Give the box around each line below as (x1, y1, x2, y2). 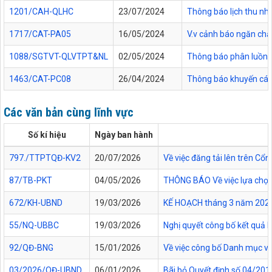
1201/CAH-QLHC (9, 7, 73, 17)
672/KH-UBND (9, 197, 63, 208)
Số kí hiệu (27, 129, 66, 140)
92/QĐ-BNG (9, 242, 53, 253)
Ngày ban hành (95, 129, 153, 140)
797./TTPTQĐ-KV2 (9, 152, 81, 163)
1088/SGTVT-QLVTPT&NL (9, 52, 108, 62)
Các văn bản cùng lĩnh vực (4, 104, 134, 120)
